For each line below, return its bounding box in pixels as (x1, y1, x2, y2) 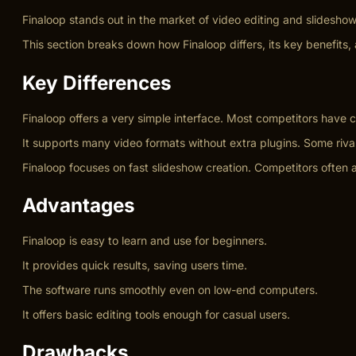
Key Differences (22, 70, 172, 95)
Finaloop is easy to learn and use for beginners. (22, 233, 267, 247)
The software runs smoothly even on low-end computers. (22, 282, 318, 296)
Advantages (22, 192, 135, 217)
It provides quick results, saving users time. (22, 257, 247, 272)
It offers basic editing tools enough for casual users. (22, 307, 290, 321)
